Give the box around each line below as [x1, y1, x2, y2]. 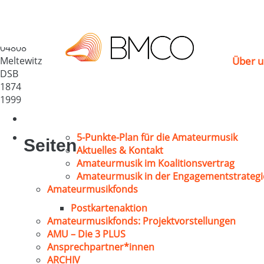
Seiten [24, 136, 77, 155]
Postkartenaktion [71, 202, 147, 214]
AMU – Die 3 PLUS [47, 227, 126, 240]
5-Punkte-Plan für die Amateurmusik [77, 131, 237, 144]
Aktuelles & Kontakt [77, 144, 163, 157]
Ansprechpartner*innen [47, 240, 154, 253]
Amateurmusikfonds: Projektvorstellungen [47, 214, 236, 227]
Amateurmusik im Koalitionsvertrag [77, 157, 235, 170]
